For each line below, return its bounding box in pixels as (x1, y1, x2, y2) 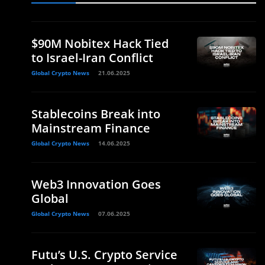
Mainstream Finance (31, 120, 150, 136)
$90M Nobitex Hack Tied (31, 35, 169, 51)
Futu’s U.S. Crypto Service (31, 247, 177, 263)
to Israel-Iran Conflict (31, 50, 153, 66)
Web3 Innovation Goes (31, 176, 161, 192)
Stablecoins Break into (31, 106, 160, 122)
